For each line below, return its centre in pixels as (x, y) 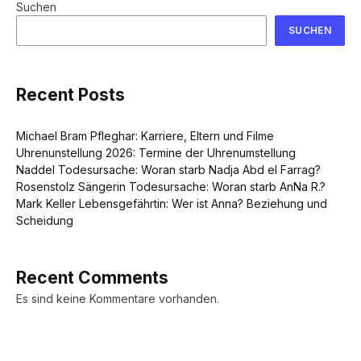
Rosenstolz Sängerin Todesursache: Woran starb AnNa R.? (171, 186)
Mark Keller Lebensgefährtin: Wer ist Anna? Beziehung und (172, 203)
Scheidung (45, 220)
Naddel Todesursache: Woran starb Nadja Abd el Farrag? (168, 169)
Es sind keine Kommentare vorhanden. (118, 298)
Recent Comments (92, 277)
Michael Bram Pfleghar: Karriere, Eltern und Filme (145, 135)
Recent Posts (71, 95)
